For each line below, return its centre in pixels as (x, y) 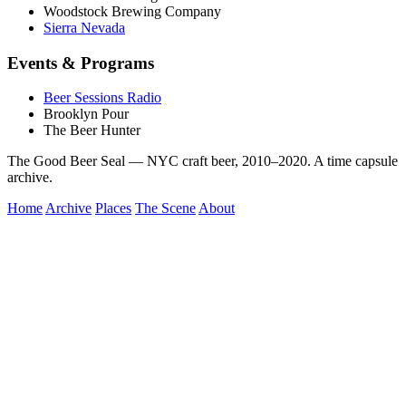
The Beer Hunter (92, 130)
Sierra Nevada (84, 27)
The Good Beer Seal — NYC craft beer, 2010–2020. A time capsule (203, 161)
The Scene (165, 208)
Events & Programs (81, 63)
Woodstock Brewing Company (132, 11)
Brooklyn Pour (86, 114)
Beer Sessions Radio (102, 98)
